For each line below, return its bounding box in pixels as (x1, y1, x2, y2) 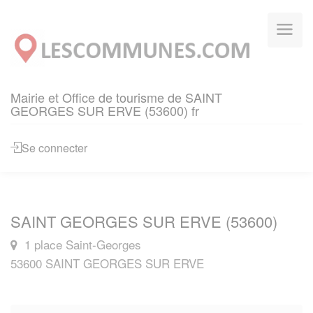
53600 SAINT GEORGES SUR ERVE (10, 254, 204, 272)
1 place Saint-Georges (21, 235, 141, 253)
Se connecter (22, 140, 87, 156)
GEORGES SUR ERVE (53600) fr (10, 101, 199, 119)
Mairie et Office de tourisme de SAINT (10, 88, 222, 106)
